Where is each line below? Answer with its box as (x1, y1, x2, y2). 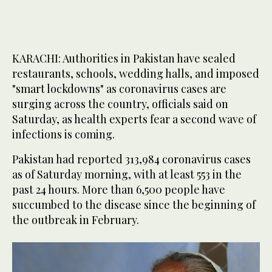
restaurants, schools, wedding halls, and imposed (12, 66, 259, 81)
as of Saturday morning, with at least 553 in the (12, 167, 242, 182)
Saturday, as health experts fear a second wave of (12, 112, 256, 127)
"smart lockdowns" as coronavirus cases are (12, 81, 226, 97)
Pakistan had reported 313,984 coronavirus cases (12, 152, 251, 167)
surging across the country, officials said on (12, 97, 228, 112)
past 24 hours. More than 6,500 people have (12, 182, 225, 197)
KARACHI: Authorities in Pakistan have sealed (12, 51, 236, 66)
